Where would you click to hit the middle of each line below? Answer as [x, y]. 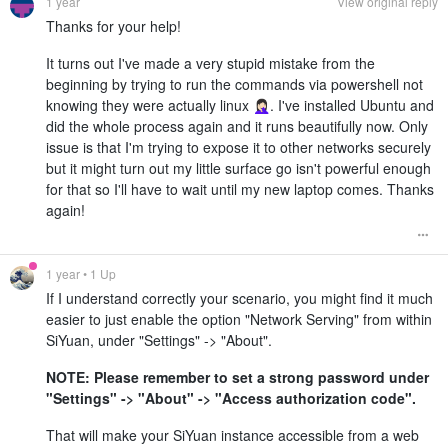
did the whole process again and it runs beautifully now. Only [237, 126]
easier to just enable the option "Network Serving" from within [239, 319]
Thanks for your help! [113, 26]
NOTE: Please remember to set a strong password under [237, 377]
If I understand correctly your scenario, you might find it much [239, 298]
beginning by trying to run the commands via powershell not [234, 84]
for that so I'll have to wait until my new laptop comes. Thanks [240, 189]
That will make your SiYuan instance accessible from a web [232, 435]
